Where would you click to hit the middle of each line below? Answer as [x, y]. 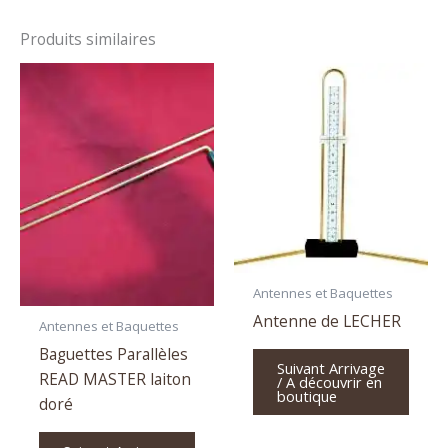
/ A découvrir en [329, 381]
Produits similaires [88, 39]
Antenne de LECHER [326, 320]
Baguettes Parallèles [113, 353]
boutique [306, 395]
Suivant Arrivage [330, 367]
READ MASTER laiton [114, 378]
